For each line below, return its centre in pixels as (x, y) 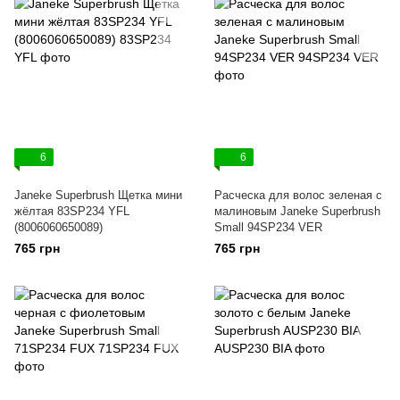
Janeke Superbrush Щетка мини (98, 195)
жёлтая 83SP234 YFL (72, 211)
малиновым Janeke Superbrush (297, 211)
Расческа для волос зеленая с (298, 195)
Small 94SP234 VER (268, 227)
